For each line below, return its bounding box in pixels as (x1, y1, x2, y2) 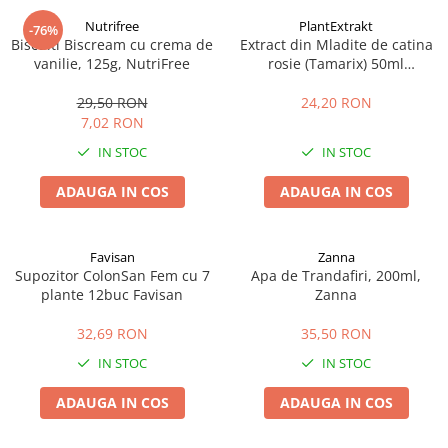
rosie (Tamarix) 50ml (268, 54, 404, 73)
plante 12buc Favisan (41, 285, 183, 304)
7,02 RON (80, 113, 144, 132)
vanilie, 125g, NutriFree (34, 54, 190, 73)
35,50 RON (300, 324, 372, 343)
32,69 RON (76, 324, 148, 343)
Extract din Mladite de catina (239, 35, 433, 54)
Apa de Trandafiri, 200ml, (251, 266, 421, 285)
